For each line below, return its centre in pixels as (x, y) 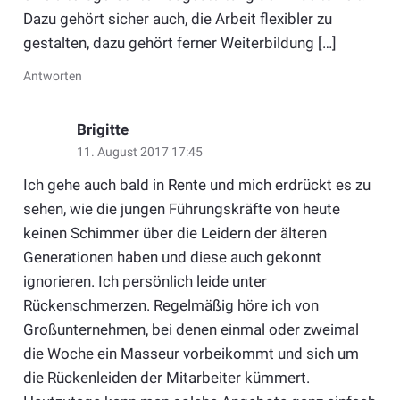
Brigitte (102, 130)
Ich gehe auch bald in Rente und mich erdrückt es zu (196, 184)
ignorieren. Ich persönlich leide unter (145, 281)
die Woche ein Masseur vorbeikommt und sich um (191, 353)
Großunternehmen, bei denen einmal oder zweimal (191, 329)
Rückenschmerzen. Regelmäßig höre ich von (171, 305)
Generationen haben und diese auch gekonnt (172, 257)
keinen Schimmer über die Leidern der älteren (175, 233)
